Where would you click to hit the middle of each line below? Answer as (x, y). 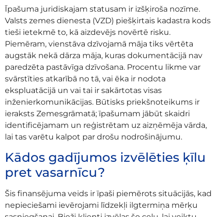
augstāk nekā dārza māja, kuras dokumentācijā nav (104, 56)
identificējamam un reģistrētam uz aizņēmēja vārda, (106, 125)
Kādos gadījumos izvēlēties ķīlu (105, 157)
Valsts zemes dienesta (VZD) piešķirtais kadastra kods (108, 21)
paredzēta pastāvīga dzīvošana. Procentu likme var (103, 67)
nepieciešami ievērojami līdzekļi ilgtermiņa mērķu (101, 205)
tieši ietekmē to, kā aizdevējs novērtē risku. (88, 32)
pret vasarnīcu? (55, 172)
